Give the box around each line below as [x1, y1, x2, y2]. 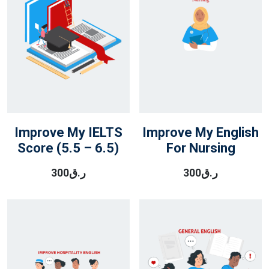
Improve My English [142, 125, 259, 140]
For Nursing [166, 141, 235, 156]
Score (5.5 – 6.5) [17, 141, 119, 156]
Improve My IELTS [14, 125, 122, 140]
